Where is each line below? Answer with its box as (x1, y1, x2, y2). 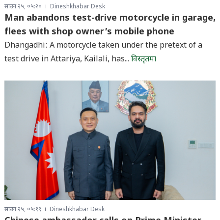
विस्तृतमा (131, 55, 156, 65)
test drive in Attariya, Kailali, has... (4, 55, 131, 65)
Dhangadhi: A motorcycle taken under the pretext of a (4, 41, 202, 52)
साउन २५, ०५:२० (4, 3, 42, 11)
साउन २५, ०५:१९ (4, 206, 41, 214)
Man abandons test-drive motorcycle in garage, (4, 13, 216, 25)
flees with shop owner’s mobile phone (4, 27, 174, 38)
